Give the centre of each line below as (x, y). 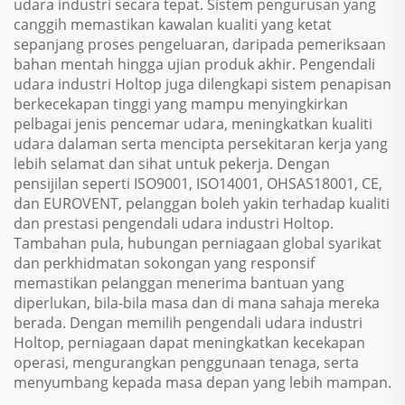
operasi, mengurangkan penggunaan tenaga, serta (186, 363)
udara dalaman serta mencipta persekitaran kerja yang (201, 144)
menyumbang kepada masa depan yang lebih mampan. (202, 382)
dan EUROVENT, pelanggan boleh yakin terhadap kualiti (202, 203)
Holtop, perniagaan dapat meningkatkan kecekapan (189, 343)
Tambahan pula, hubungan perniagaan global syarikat (198, 243)
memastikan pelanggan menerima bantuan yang (179, 283)
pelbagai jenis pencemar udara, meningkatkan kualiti (193, 124)
